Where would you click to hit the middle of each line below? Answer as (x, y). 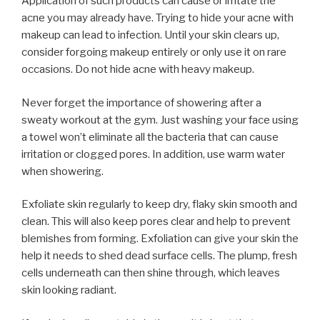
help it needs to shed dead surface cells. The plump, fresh (159, 256)
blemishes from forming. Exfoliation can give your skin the (160, 239)
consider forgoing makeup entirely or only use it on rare (154, 52)
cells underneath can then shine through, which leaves (151, 273)
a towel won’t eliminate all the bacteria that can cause (150, 137)
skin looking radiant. (69, 290)
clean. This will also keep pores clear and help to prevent (156, 221)
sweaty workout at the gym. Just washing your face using (160, 120)
